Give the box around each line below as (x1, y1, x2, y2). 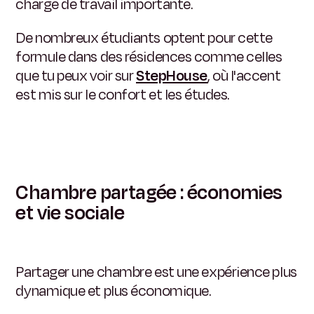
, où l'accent (207, 65, 281, 87)
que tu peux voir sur (15, 65, 136, 87)
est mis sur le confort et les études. (15, 84, 229, 106)
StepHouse (136, 65, 207, 87)
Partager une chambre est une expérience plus (15, 261, 297, 283)
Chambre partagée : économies (15, 179, 282, 207)
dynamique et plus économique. (15, 280, 211, 302)
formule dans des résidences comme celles (15, 46, 282, 68)
